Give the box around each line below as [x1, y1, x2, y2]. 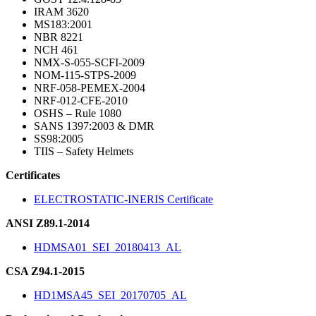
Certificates [6, 169, 60, 181]
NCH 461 [34, 43, 78, 56]
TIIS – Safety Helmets [34, 145, 133, 157]
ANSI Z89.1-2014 [6, 217, 90, 229]
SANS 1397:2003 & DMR [34, 119, 154, 132]
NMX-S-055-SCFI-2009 [34, 56, 145, 68]
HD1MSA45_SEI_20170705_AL [34, 288, 187, 301]
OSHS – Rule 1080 [34, 107, 121, 119]
